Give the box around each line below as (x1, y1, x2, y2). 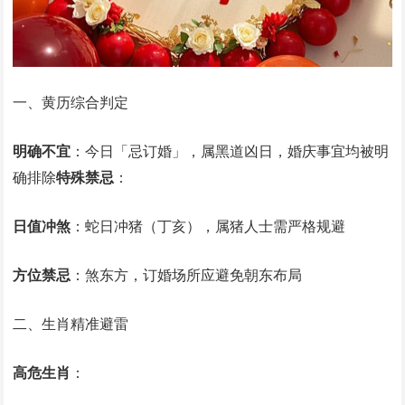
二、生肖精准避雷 (13, 316, 129, 333)
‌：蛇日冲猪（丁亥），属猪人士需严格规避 (71, 219, 346, 235)
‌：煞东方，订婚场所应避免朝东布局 (71, 268, 303, 284)
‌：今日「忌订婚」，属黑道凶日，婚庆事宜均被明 (71, 144, 390, 160)
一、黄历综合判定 (13, 95, 129, 111)
